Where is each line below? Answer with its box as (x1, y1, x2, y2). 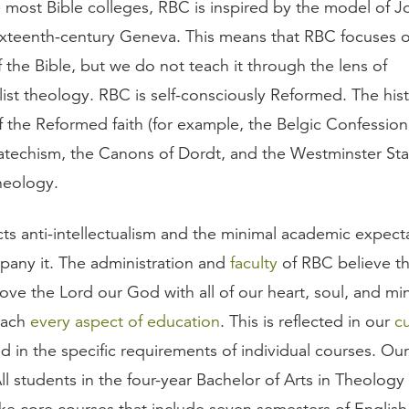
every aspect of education (30, 311, 220, 332)
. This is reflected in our (220, 311, 394, 332)
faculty (230, 253, 278, 274)
